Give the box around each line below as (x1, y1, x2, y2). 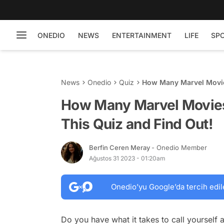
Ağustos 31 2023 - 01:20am (89, 154, 165, 162)
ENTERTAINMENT (112, 30, 171, 39)
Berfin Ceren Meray (89, 143, 151, 151)
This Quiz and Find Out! (61, 115, 212, 132)
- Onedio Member (151, 143, 207, 151)
